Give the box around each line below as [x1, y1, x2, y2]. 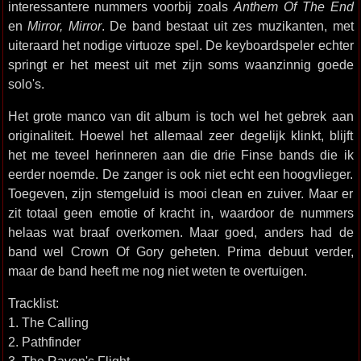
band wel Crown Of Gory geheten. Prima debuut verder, [7, 244, 354, 259]
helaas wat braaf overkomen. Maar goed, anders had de [7, 225, 354, 239]
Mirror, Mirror [27, 19, 102, 33]
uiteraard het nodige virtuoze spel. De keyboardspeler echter [7, 38, 354, 52]
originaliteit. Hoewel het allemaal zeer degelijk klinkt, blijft [7, 128, 354, 143]
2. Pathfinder [7, 334, 81, 349]
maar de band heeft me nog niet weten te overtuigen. [7, 263, 307, 278]
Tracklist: [7, 296, 59, 310]
